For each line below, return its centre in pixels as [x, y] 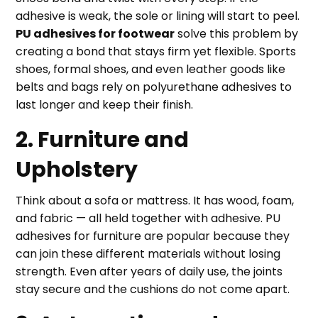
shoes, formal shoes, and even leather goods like [151, 69]
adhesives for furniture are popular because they [153, 236]
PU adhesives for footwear [95, 34]
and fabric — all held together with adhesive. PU [148, 218]
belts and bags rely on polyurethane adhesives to [154, 87]
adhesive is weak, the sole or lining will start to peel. [158, 16]
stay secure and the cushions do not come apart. [153, 289]
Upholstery [77, 170]
